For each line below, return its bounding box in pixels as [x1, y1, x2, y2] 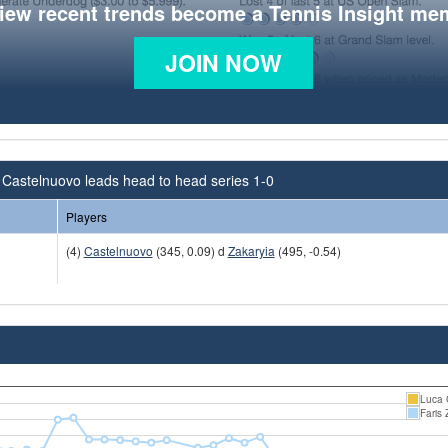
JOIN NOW [165, 45, 283, 79]
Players [65, 207, 107, 225]
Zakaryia [227, 241, 275, 259]
